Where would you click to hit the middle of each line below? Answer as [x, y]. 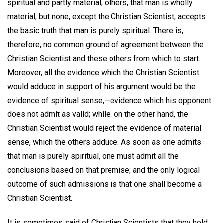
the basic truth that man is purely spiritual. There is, [95, 31]
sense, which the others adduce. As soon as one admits [104, 142]
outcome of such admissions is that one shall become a [105, 184]
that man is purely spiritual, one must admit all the [93, 156]
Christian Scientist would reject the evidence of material [104, 128]
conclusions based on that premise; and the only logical [104, 170]
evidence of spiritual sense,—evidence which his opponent [109, 101]
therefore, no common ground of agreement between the [106, 45]
